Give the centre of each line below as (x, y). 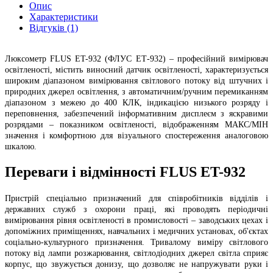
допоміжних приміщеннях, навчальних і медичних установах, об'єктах (136, 231)
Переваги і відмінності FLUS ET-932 (125, 172)
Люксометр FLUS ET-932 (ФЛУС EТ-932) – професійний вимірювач (136, 58)
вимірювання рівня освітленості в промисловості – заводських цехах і (136, 220)
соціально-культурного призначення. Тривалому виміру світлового (136, 242)
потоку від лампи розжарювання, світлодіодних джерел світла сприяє (136, 253)
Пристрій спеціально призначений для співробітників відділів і (136, 198)
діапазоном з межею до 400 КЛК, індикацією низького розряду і (136, 102)
